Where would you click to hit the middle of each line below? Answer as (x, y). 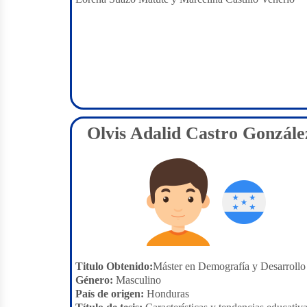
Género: (94, 280)
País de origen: (110, 294)
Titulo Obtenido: (114, 266)
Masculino (137, 280)
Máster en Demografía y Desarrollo (229, 266)
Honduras (167, 294)
